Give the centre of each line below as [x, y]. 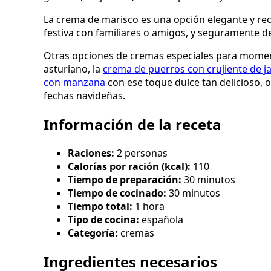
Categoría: [94, 233]
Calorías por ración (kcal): [130, 166]
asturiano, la [73, 69]
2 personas [142, 153]
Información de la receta [132, 124]
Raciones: [92, 153]
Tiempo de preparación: [126, 179]
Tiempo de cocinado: [117, 193]
